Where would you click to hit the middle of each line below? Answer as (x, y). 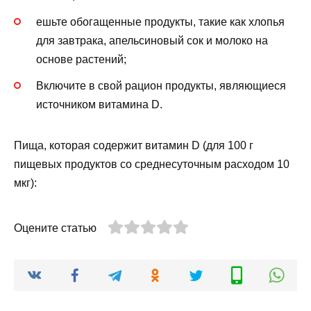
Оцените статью (55, 228)
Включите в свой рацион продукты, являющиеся (161, 85)
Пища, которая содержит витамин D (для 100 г (134, 145)
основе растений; (81, 59)
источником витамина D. (99, 104)
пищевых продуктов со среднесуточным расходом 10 (152, 164)
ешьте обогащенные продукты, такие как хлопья (160, 22)
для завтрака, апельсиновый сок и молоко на (152, 40)
